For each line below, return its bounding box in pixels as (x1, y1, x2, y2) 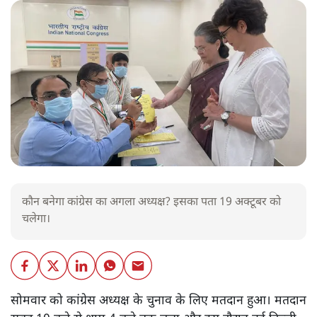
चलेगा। (22, 212, 53, 228)
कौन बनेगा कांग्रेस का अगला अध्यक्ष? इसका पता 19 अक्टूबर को (22, 195, 281, 211)
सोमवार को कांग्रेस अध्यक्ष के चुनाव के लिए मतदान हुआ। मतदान (11, 292, 306, 309)
